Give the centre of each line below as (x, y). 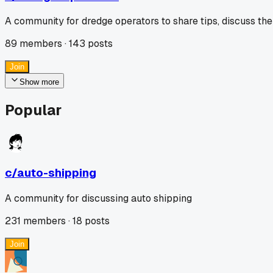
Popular (33, 110)
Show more (39, 82)
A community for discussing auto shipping (98, 198)
